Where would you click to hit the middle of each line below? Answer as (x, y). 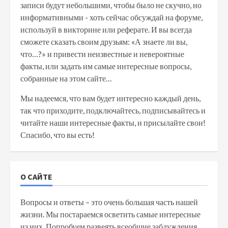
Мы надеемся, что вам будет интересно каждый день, (110, 98)
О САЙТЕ (36, 177)
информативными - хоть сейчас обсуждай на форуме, (111, 17)
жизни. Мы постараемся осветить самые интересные (110, 214)
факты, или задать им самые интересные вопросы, (106, 66)
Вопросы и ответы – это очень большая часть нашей (109, 202)
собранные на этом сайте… (66, 78)
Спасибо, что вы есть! (58, 135)
